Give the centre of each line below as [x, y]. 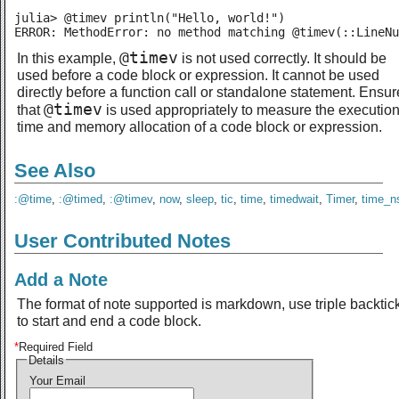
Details [46, 360]
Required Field [56, 346]
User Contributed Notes [122, 240]
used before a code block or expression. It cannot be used [198, 74]
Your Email [57, 381]
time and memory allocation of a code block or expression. [199, 126]
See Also [55, 170]
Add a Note [61, 279]
